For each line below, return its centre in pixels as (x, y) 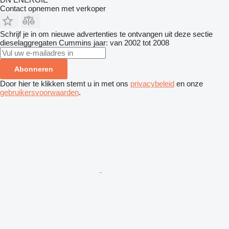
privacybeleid (152, 84)
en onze (189, 84)
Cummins (75, 43)
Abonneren (34, 69)
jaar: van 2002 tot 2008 (131, 43)
